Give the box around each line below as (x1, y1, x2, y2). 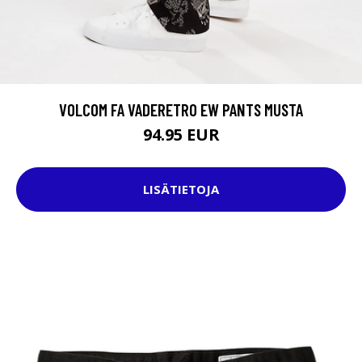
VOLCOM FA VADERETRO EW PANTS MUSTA (59, 99, 303, 120)
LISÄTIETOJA (143, 181, 219, 198)
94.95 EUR (142, 123, 220, 145)
